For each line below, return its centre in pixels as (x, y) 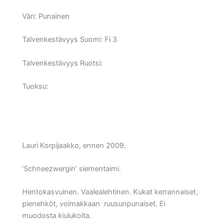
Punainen (54, 16)
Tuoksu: (36, 86)
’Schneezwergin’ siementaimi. (72, 168)
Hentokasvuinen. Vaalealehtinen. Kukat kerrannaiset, (110, 192)
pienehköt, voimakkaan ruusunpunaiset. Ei (94, 204)
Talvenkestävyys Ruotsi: (62, 63)
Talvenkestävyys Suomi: (62, 40)
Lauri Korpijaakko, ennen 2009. (74, 145)
